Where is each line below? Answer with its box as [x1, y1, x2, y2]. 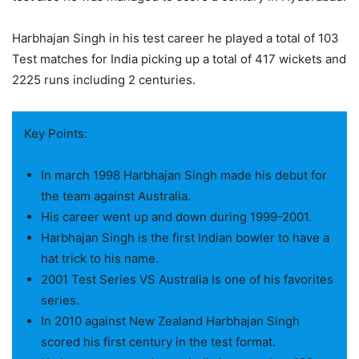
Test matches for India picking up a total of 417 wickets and [12, 51, 346, 67]
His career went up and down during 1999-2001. [41, 209, 312, 224]
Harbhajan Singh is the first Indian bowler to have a [41, 230, 329, 245]
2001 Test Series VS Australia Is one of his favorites [41, 272, 333, 287]
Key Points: [24, 126, 87, 141]
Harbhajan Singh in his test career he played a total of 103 [12, 30, 339, 46]
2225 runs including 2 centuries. [12, 72, 196, 87]
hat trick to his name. [41, 251, 159, 266]
